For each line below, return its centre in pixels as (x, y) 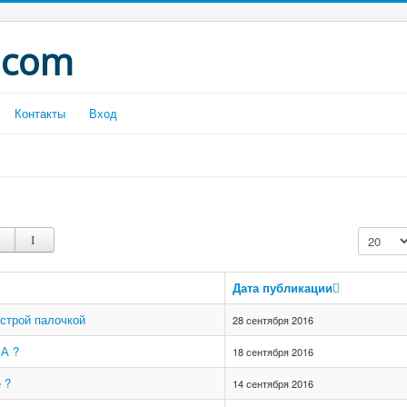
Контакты (40, 113)
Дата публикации (283, 288)
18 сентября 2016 (273, 352)
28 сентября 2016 (273, 320)
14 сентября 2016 (273, 383)
